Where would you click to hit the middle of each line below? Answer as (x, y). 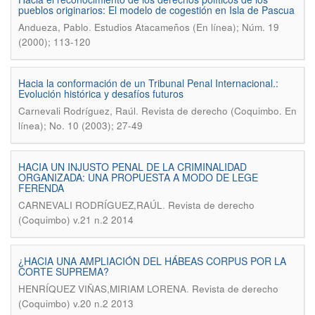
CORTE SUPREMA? (64, 271)
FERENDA (41, 188)
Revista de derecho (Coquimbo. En (219, 111)
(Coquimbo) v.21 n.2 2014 (76, 220)
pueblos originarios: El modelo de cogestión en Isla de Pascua (156, 10)
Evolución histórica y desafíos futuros (101, 94)
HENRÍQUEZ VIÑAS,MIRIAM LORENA (102, 289)
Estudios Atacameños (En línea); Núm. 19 (187, 27)
